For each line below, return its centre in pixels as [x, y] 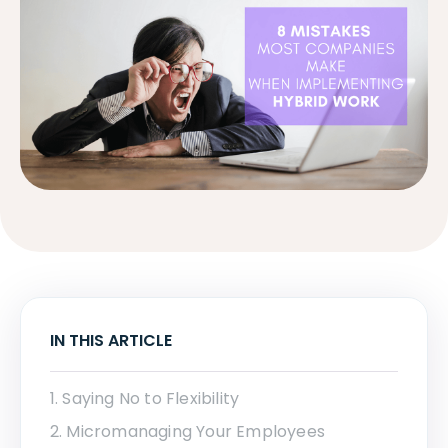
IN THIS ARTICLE [110, 340]
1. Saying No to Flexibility [144, 398]
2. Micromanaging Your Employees [187, 431]
